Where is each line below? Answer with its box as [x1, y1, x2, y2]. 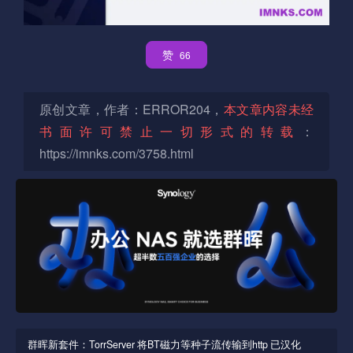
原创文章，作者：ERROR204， [39, 100, 224, 119]
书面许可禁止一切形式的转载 [39, 122, 301, 141]
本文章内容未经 [223, 100, 314, 119]
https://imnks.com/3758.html [39, 144, 194, 163]
